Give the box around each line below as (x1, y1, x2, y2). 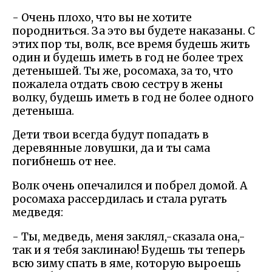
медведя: (12, 205, 63, 219)
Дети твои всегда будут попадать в (12, 128, 209, 142)
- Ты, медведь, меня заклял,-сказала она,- (12, 229, 245, 243)
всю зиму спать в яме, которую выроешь (12, 256, 241, 270)
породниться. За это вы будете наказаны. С (12, 24, 255, 38)
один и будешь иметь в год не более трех (12, 50, 243, 64)
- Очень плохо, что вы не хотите (12, 10, 192, 24)
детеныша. (12, 104, 74, 118)
